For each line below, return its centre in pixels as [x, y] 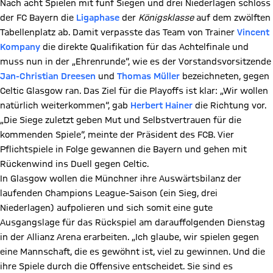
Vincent [253, 32]
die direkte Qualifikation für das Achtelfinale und [144, 47]
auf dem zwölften [232, 18]
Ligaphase [98, 18]
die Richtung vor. [229, 105]
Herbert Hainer [161, 105]
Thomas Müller [148, 76]
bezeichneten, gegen [225, 76]
